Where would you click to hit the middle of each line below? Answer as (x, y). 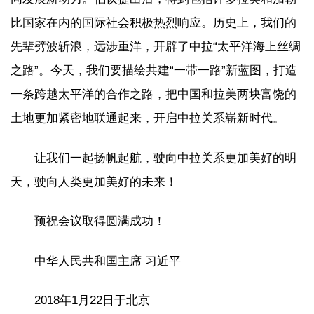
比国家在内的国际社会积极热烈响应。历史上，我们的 (153, 23)
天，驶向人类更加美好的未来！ (94, 182)
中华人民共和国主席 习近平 (108, 261)
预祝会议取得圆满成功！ (100, 221)
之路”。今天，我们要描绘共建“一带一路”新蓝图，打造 (154, 70)
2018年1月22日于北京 (92, 300)
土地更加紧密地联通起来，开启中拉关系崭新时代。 (148, 118)
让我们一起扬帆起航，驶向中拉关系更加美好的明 (165, 158)
